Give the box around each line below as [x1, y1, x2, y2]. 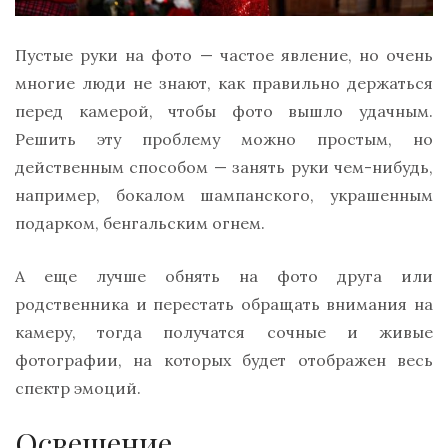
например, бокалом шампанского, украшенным [15, 185, 433, 206]
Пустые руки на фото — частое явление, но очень [15, 45, 433, 66]
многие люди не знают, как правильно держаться [15, 73, 433, 94]
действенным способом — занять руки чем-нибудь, [15, 157, 433, 178]
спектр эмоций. [15, 378, 141, 399]
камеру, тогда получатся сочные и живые [15, 322, 433, 343]
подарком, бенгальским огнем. [15, 213, 265, 234]
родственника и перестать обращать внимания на [15, 294, 433, 315]
